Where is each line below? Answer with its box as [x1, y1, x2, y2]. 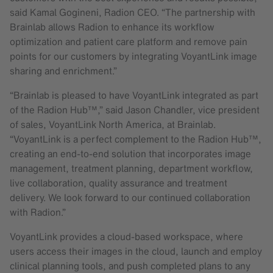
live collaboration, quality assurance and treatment [10, 175, 227, 190]
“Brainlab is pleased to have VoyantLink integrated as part [10, 88, 258, 102]
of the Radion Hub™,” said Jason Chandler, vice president [10, 102, 260, 116]
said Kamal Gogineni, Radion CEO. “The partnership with [10, 5, 255, 19]
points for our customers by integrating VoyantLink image [10, 49, 257, 63]
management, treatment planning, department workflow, [10, 161, 253, 175]
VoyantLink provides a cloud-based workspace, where [10, 229, 243, 243]
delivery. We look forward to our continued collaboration [10, 190, 250, 204]
